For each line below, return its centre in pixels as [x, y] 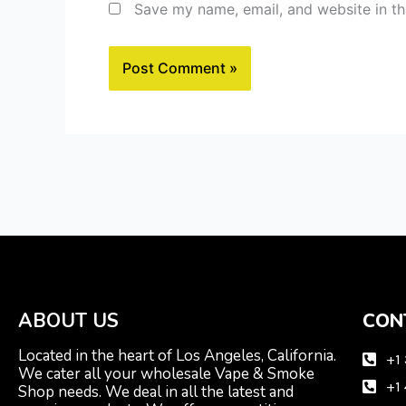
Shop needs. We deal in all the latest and [156, 392]
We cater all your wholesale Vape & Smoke [166, 374]
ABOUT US [68, 321]
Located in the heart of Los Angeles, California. [177, 356]
